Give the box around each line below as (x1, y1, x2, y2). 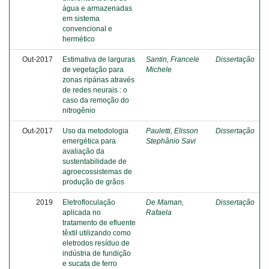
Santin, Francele (146, 55, 199, 64)
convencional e (62, 25, 112, 33)
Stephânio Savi (146, 137, 196, 145)
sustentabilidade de (62, 157, 127, 166)
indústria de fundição (62, 249, 131, 258)
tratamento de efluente (62, 219, 136, 227)
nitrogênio (62, 106, 95, 115)
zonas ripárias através (62, 76, 134, 84)
